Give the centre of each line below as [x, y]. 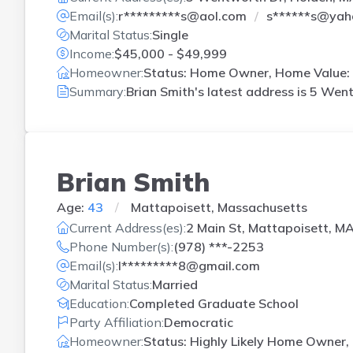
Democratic [199, 322]
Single [170, 35]
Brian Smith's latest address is [218, 91]
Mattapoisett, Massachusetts [219, 207]
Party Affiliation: [117, 322]
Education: [99, 303]
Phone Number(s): [121, 247]
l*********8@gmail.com [189, 266]
